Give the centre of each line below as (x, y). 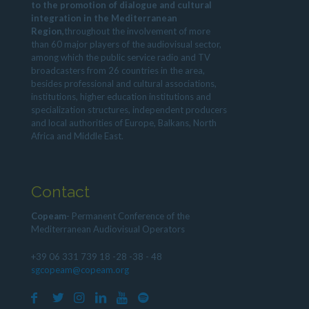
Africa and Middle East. (77, 136)
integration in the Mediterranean (104, 18)
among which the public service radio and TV (121, 57)
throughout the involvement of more (137, 31)
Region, (48, 31)
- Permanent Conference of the (128, 216)
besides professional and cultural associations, (124, 83)
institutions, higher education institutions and (121, 96)
